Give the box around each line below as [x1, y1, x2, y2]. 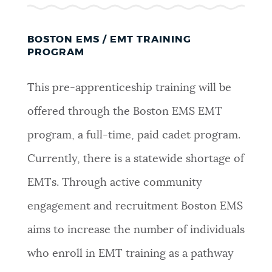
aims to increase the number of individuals [27, 225, 245, 236]
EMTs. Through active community [27, 177, 202, 189]
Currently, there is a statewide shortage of [27, 154, 244, 165]
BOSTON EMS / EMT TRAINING [27, 34, 191, 44]
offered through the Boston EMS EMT [27, 106, 222, 118]
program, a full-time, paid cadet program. [27, 130, 240, 141]
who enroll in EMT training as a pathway [27, 248, 234, 260]
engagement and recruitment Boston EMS [27, 201, 243, 212]
